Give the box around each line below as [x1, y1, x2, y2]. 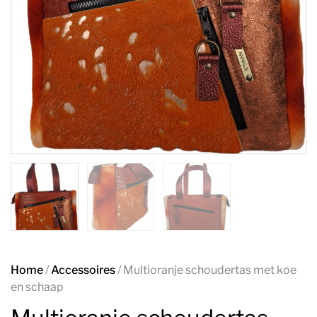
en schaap [11, 279, 64, 294]
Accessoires [51, 263, 115, 277]
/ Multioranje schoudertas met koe [115, 263, 296, 277]
